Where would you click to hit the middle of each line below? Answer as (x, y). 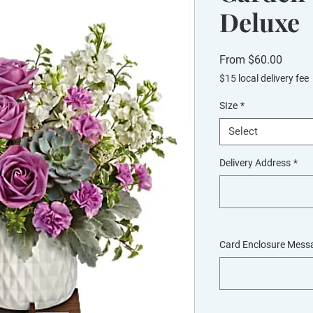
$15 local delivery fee (264, 78)
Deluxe (260, 22)
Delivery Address (255, 163)
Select (243, 131)
